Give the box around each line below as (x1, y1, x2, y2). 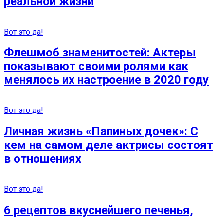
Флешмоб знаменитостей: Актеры (4, 46, 196, 60)
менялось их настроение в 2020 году (4, 73, 209, 87)
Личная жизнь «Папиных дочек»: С (4, 125, 198, 139)
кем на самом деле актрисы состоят (4, 138, 213, 152)
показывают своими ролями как (4, 59, 188, 73)
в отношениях (4, 152, 81, 166)
